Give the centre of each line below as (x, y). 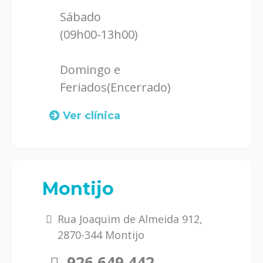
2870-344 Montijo (101, 235)
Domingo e (90, 69)
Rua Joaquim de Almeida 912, (130, 219)
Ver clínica (92, 115)
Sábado (80, 16)
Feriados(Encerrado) (115, 87)
